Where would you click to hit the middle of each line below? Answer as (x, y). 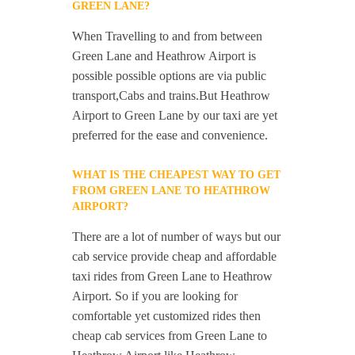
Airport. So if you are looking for (155, 296)
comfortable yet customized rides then (167, 316)
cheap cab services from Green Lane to (170, 336)
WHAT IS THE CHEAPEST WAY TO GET (177, 175)
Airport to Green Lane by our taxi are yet (175, 116)
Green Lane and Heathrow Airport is (164, 56)
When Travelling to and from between (168, 36)
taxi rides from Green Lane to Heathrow (173, 277)
